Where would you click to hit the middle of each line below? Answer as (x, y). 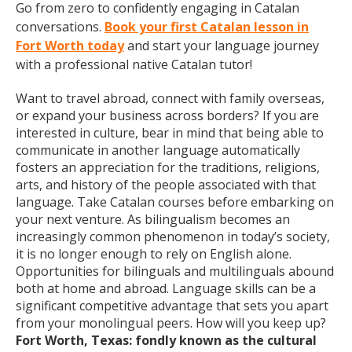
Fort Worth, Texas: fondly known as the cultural (166, 340)
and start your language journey (222, 46)
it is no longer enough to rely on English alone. (154, 254)
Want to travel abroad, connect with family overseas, (170, 98)
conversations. (60, 27)
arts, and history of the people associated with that (166, 185)
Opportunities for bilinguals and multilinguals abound (175, 271)
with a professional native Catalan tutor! (134, 64)
